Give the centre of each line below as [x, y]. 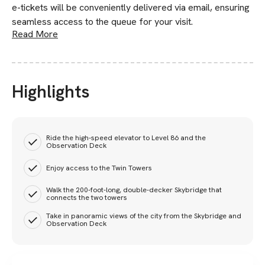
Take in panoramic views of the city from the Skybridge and [144, 216]
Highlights [51, 91]
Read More [35, 34]
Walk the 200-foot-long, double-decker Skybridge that [134, 190]
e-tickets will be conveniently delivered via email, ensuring [131, 7]
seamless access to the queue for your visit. [102, 22]
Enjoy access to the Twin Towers [99, 168]
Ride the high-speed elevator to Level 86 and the [126, 138]
